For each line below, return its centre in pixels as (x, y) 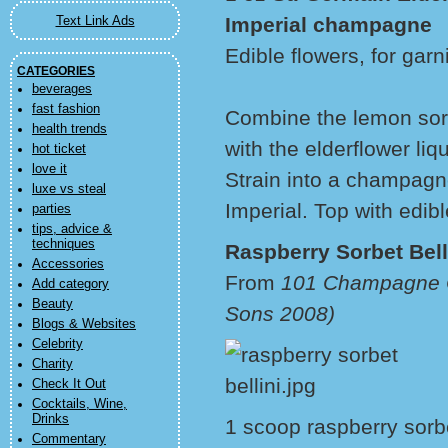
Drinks (50, 419)
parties (51, 209)
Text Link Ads (95, 21)
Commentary (69, 439)
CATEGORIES (56, 71)
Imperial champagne (328, 24)
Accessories (68, 264)
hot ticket (59, 149)
